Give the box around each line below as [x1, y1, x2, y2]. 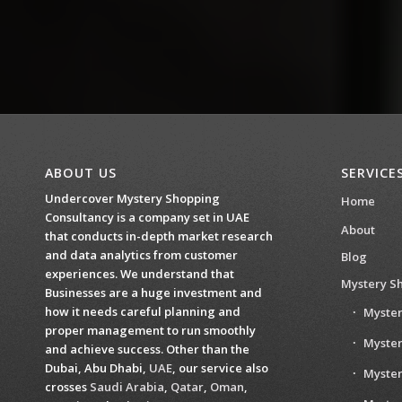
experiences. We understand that [45, 265, 234, 282]
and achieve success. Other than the [45, 340, 249, 357]
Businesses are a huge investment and [45, 284, 262, 301]
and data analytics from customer [45, 246, 238, 263]
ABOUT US [45, 163, 117, 181]
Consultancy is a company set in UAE [45, 208, 249, 225]
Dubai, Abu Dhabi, [45, 359, 149, 376]
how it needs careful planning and [45, 302, 240, 319]
